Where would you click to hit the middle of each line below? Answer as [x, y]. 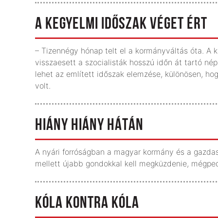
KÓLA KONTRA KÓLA [87, 204]
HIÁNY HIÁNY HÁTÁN [89, 126]
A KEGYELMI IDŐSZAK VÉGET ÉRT [121, 25]
